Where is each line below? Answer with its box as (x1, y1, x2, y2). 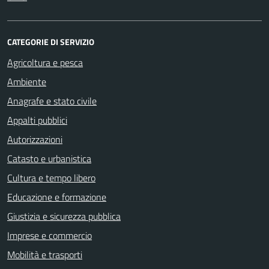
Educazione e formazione (7, 190, 106, 204)
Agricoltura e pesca (7, 55, 83, 70)
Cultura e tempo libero (7, 171, 95, 185)
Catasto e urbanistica (7, 151, 91, 166)
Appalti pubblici (7, 113, 67, 127)
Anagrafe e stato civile (7, 94, 97, 108)
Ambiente (7, 74, 46, 89)
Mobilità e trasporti (7, 247, 82, 262)
